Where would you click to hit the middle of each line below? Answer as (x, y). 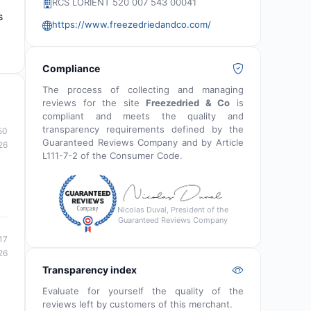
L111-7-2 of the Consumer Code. (112, 155)
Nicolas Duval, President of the (173, 209)
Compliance (71, 68)
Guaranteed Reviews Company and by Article (143, 142)
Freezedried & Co (188, 103)
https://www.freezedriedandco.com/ (132, 24)
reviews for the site (94, 103)
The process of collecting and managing (143, 90)
